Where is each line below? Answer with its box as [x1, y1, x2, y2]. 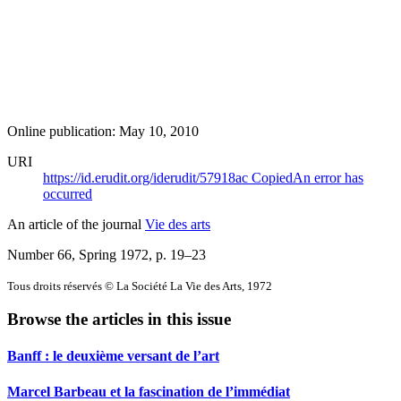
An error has [293, 169, 363, 185]
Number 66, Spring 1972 [7, 246, 149, 262]
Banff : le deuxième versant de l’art [7, 348, 219, 364]
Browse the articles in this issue [7, 310, 231, 329]
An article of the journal [7, 216, 145, 232]
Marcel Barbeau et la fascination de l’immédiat [7, 383, 290, 399]
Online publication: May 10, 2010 [7, 123, 199, 139]
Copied [252, 169, 293, 185]
